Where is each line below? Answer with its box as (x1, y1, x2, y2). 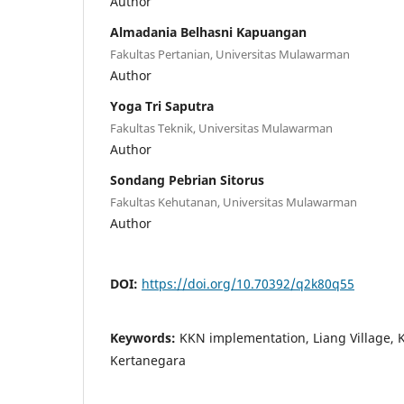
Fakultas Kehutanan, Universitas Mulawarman (110, 193, 357, 210)
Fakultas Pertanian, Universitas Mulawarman (110, 45, 350, 62)
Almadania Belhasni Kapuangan (110, 23, 307, 41)
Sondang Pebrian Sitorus (110, 170, 264, 188)
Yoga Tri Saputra (110, 96, 214, 115)
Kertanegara (110, 351, 186, 369)
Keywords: (110, 328, 179, 346)
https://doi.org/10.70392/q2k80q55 (142, 274, 354, 292)
